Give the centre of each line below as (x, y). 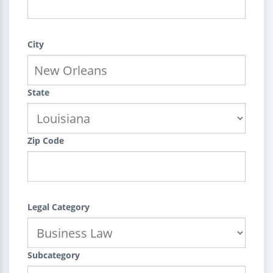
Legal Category (58, 207)
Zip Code (46, 140)
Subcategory (54, 255)
